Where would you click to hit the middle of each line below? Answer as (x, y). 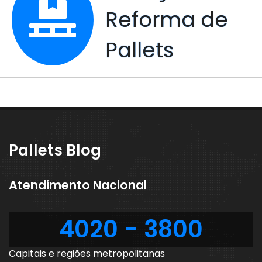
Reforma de (167, 20)
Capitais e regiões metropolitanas (87, 254)
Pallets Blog (55, 151)
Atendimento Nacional (78, 185)
